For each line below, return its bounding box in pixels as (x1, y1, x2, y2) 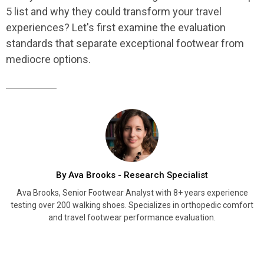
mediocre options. (6, 53, 91, 66)
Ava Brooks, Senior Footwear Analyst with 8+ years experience (16, 188, 248, 198)
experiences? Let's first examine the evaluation (6, 21, 226, 34)
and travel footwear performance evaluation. (48, 213, 216, 223)
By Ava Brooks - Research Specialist (56, 170, 208, 181)
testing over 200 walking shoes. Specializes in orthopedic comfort (11, 200, 253, 210)
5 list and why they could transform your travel (6, 5, 222, 18)
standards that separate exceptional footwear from (6, 37, 244, 50)
